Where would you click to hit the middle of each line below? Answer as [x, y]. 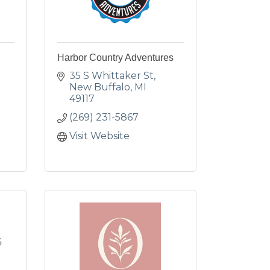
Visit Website [99, 136]
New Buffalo [99, 87]
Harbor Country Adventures [115, 58]
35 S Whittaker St [111, 76]
